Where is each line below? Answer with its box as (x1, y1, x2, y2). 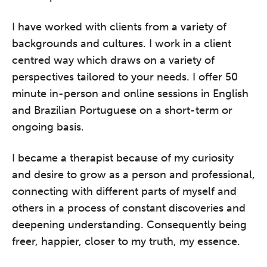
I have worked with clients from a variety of (12, 20, 226, 33)
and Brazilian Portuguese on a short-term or (12, 104, 232, 117)
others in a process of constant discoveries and (12, 201, 246, 215)
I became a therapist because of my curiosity (12, 151, 234, 164)
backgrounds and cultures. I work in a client (12, 37, 231, 50)
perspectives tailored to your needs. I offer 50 (12, 70, 238, 83)
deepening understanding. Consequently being (12, 218, 247, 231)
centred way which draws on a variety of (12, 54, 215, 67)
